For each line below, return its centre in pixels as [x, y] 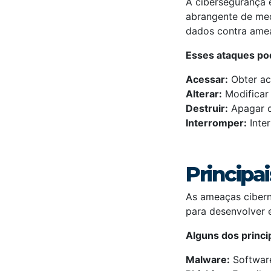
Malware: [208, 260]
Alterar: [204, 94]
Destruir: [207, 109]
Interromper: [216, 123]
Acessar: [207, 80]
